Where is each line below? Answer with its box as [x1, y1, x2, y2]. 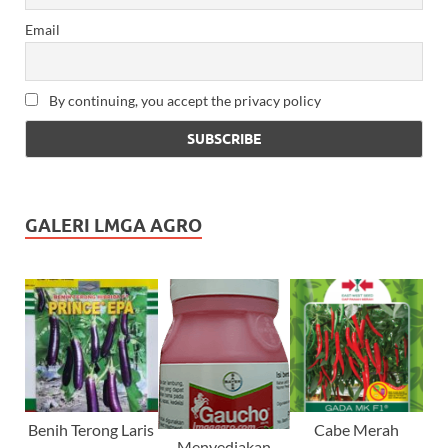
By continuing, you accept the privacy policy [46, 91, 321, 109]
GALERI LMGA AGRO [25, 214, 202, 236]
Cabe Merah [314, 419, 400, 439]
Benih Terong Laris [28, 419, 155, 439]
